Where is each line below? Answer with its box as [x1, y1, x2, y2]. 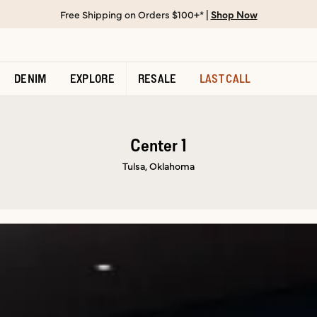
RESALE [137, 72, 177, 85]
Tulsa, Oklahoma [122, 158, 195, 173]
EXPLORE [69, 72, 115, 85]
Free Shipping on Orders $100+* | [59, 7, 211, 21]
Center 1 [130, 134, 187, 155]
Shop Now [210, 7, 258, 21]
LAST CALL [199, 72, 251, 85]
